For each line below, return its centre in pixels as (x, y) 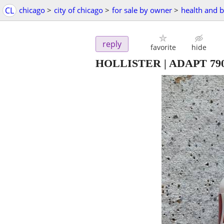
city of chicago (78, 10)
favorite (163, 47)
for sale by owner (142, 10)
